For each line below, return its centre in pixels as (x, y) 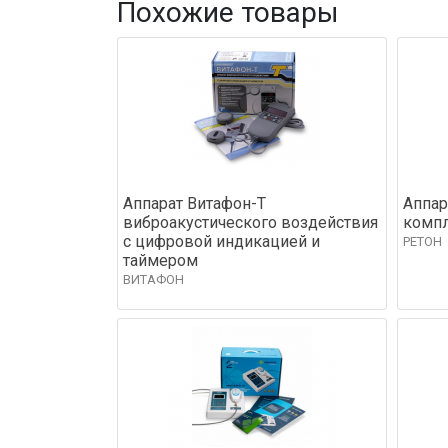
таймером (160, 260)
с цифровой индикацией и (221, 241)
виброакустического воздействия (250, 222)
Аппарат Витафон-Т (194, 203)
